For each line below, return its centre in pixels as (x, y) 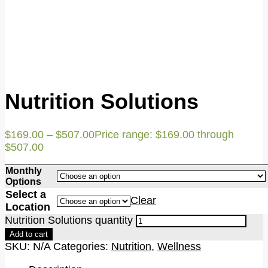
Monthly (24, 171)
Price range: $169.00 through (164, 135)
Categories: (82, 247)
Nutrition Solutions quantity (69, 220)
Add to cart (29, 234)
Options (23, 182)
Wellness (179, 247)
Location (28, 207)
